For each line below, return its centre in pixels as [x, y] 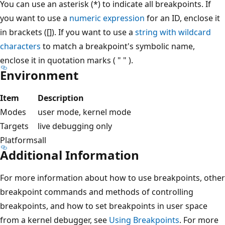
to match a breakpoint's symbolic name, [118, 46]
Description [61, 98]
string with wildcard [173, 32]
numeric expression [107, 18]
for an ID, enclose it [182, 18]
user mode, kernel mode [84, 112]
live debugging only [75, 126]
